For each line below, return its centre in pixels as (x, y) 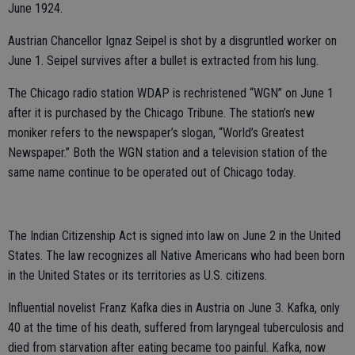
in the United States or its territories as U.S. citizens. (137, 275)
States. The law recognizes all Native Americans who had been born (176, 256)
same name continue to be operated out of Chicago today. (152, 172)
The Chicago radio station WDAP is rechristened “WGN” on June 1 (171, 93)
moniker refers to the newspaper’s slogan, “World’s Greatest (156, 133)
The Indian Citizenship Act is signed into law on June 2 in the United (174, 236)
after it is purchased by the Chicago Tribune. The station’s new (161, 113)
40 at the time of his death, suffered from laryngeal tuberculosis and (176, 328)
